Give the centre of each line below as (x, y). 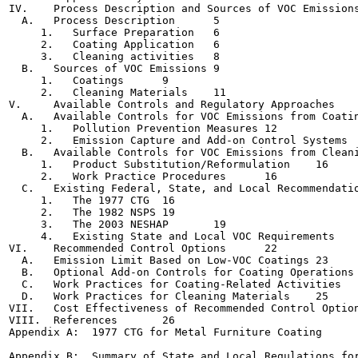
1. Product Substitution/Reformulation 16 (149, 164)
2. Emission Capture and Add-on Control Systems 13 (178, 140)
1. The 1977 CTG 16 (79, 200)
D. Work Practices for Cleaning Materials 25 (149, 296)
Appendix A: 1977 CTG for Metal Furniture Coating (165, 332)
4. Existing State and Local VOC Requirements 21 (172, 236)
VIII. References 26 (63, 320)
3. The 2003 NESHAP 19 (89, 224)
